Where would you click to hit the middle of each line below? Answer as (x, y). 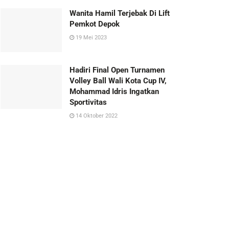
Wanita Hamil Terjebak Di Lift (120, 14)
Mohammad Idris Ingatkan (114, 92)
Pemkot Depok (95, 24)
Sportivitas (88, 102)
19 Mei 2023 (90, 38)
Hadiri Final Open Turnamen (117, 70)
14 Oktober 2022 (96, 116)
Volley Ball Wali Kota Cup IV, (118, 81)
